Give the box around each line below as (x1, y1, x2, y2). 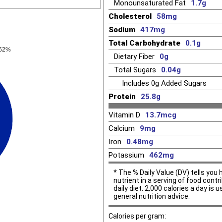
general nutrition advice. (113, 192, 190, 201)
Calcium (109, 124, 135, 133)
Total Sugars (114, 65, 156, 75)
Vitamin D (109, 111, 140, 120)
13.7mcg (145, 111, 176, 120)
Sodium (109, 25, 135, 35)
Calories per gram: (109, 212, 166, 221)
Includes (122, 79, 151, 88)
